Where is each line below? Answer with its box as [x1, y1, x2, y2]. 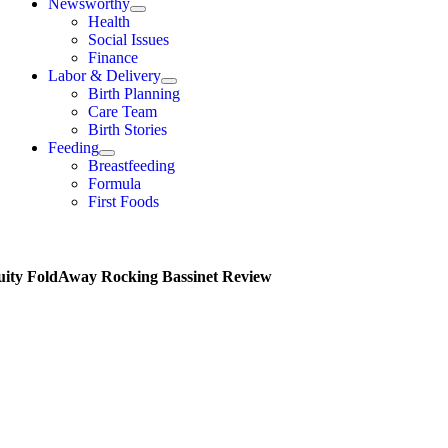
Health [88, 13, 130, 30]
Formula [88, 175, 141, 192]
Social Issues [88, 31, 169, 48]
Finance [88, 49, 138, 66]
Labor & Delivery [48, 67, 161, 84]
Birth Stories [88, 121, 167, 138]
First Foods [88, 193, 159, 210]
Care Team [88, 103, 157, 120]
